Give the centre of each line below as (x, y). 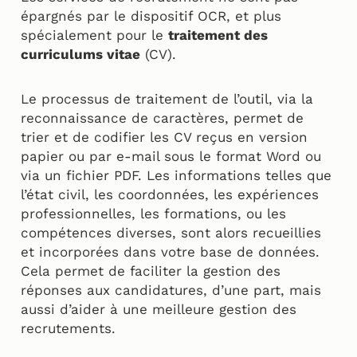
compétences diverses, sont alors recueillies (171, 232)
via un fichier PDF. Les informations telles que (176, 175)
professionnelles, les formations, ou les (153, 213)
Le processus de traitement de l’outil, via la (167, 98)
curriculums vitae (80, 54)
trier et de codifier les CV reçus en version (164, 137)
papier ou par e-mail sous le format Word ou (171, 156)
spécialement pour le (94, 35)
